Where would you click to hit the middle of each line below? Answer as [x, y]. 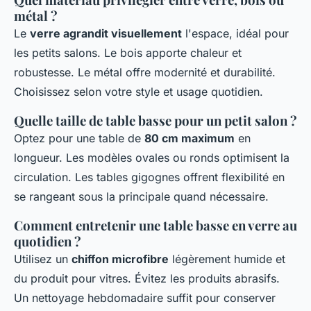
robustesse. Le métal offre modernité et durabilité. [145, 72]
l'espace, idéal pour [235, 33]
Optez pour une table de [79, 138]
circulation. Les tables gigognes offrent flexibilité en [149, 177]
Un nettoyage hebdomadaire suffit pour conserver [145, 297]
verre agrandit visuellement [106, 33]
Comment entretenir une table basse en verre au [155, 225]
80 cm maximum [190, 138]
